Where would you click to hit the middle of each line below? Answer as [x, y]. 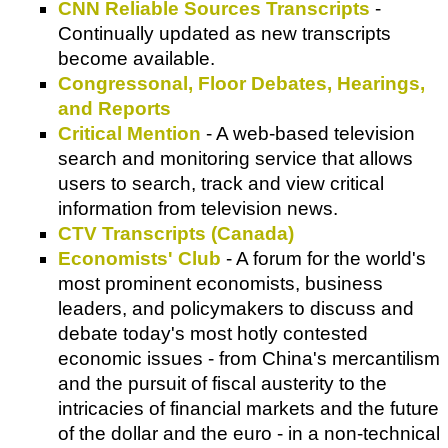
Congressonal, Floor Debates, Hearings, [241, 83]
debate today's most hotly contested [213, 333]
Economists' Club [139, 258]
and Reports [114, 108]
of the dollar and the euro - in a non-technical [249, 433]
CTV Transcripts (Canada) [176, 233]
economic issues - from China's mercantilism [249, 358]
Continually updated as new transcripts [224, 33]
